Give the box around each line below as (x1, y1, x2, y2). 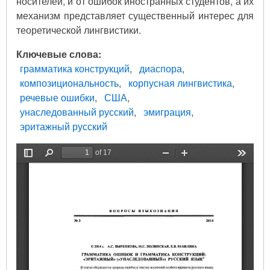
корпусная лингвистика (128, 75, 232, 90)
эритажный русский (20, 119, 107, 133)
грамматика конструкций (20, 61, 130, 75)
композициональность (20, 75, 119, 90)
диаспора (139, 61, 182, 75)
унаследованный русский (20, 104, 134, 119)
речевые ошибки (20, 90, 95, 104)
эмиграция (143, 104, 191, 119)
